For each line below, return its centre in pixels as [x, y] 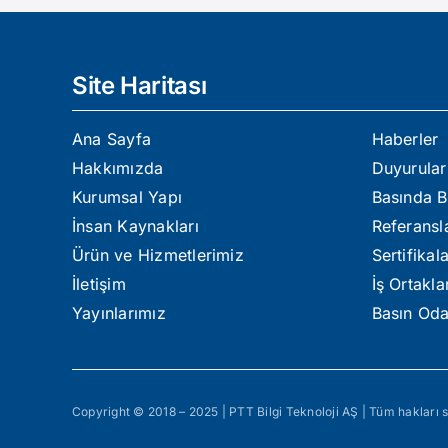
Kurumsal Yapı [127, 196]
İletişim [98, 283]
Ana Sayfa [111, 138]
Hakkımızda [117, 167]
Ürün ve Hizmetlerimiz [157, 254]
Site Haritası [139, 85]
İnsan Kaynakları [135, 225]
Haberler [405, 138]
